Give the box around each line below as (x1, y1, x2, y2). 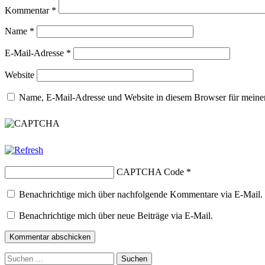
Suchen (4, 251, 32, 262)
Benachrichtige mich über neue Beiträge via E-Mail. (19, 210, 213, 221)
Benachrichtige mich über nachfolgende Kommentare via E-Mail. (19, 189, 263, 199)
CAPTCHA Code (117, 166, 184, 177)
